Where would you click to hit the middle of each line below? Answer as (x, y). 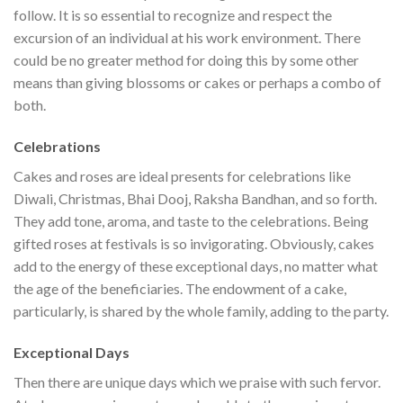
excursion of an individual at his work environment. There (187, 38)
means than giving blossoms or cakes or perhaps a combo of (197, 83)
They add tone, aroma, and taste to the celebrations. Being (191, 220)
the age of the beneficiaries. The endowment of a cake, (180, 288)
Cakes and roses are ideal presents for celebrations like (182, 175)
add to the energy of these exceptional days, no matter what (196, 265)
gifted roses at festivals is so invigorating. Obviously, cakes (194, 243)
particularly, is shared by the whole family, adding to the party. (201, 310)
